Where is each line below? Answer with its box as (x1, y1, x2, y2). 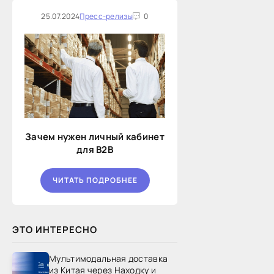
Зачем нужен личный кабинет (25, 130, 165, 143)
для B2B (76, 143, 114, 156)
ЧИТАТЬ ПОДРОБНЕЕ (52, 175, 138, 186)
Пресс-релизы (80, 10, 133, 21)
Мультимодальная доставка (49, 253, 168, 265)
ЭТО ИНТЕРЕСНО (12, 223, 97, 236)
